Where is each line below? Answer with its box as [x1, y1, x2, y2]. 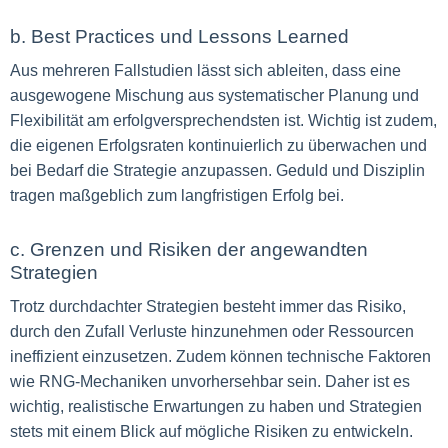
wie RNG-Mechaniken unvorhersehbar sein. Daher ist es [10, 373, 410, 390]
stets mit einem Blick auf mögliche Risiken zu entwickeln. [10, 423, 413, 440]
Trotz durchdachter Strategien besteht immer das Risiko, [10, 298, 406, 315]
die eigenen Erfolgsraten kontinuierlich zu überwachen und [10, 137, 427, 154]
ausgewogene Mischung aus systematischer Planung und [10, 87, 419, 104]
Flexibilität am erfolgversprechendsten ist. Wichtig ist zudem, [10, 112, 437, 129]
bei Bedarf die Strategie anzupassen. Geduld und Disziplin [10, 162, 425, 179]
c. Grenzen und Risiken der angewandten [10, 239, 368, 260]
